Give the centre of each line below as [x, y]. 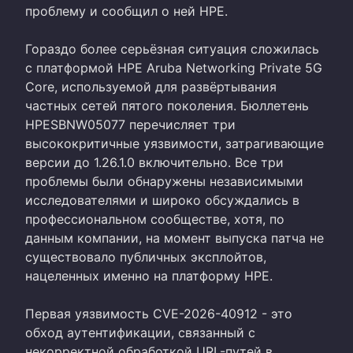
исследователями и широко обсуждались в [162, 200]
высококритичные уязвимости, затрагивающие [175, 143]
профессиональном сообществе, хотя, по [155, 219]
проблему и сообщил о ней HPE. [126, 11]
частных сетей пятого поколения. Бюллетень [167, 105]
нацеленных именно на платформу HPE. [149, 275]
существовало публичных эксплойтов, [146, 256]
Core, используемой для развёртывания [151, 86]
